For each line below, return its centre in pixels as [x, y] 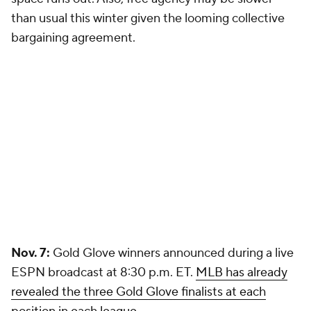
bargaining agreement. [73, 38]
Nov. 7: [31, 253]
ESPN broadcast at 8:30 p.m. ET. [103, 272]
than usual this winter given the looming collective [148, 18]
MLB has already [242, 272]
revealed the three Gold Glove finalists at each [138, 292]
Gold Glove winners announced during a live [172, 253]
